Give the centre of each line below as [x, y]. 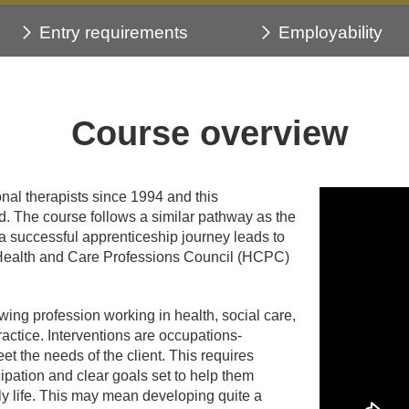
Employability [331, 32]
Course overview [210, 133]
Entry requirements [114, 32]
